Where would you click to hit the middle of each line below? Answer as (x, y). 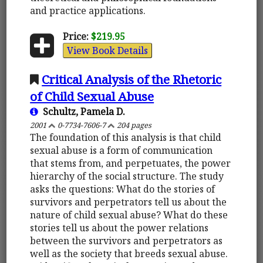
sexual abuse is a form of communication (122, 150)
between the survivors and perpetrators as (127, 240)
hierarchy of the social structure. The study (127, 176)
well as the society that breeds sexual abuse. (129, 253)
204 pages (134, 125)
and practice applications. (88, 10)
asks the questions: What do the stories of (123, 189)
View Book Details (107, 50)
